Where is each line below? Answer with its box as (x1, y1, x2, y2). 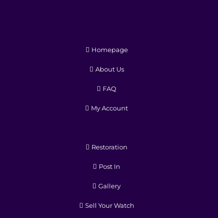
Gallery (98, 182, 121, 190)
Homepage (91, 45, 128, 54)
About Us (95, 65, 124, 73)
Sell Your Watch (85, 201, 134, 209)
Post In (99, 162, 120, 170)
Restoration (91, 143, 127, 151)
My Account (91, 104, 128, 112)
